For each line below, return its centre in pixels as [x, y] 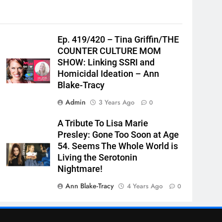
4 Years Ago [145, 186]
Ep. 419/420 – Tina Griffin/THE [118, 39]
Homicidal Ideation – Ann [108, 74]
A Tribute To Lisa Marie [103, 123]
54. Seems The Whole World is [118, 146]
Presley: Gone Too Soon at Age [118, 135]
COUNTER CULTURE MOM [109, 51]
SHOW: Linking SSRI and [106, 62]
